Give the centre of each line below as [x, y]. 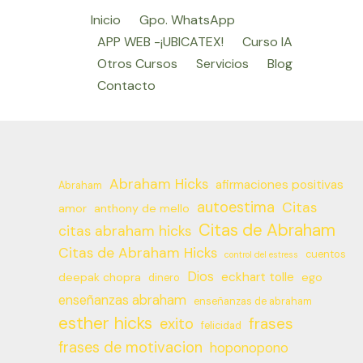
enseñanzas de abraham [253, 301]
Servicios [222, 63]
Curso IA [267, 41]
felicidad [221, 325]
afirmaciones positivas [280, 184]
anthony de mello [142, 208]
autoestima [236, 207]
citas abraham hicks [125, 231]
